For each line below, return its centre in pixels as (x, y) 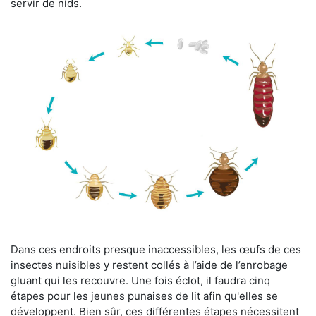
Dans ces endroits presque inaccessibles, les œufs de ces (156, 249)
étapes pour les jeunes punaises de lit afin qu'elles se (144, 296)
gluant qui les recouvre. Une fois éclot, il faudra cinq (140, 280)
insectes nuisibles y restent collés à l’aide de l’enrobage (149, 265)
